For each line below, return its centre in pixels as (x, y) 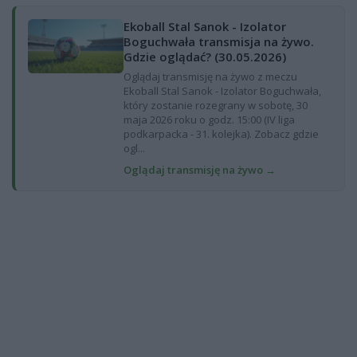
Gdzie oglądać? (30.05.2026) (205, 57)
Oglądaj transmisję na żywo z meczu (210, 76)
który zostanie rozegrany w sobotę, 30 (216, 105)
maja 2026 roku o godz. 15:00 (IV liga (209, 120)
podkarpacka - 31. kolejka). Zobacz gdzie (221, 134)
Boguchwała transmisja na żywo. (219, 41)
